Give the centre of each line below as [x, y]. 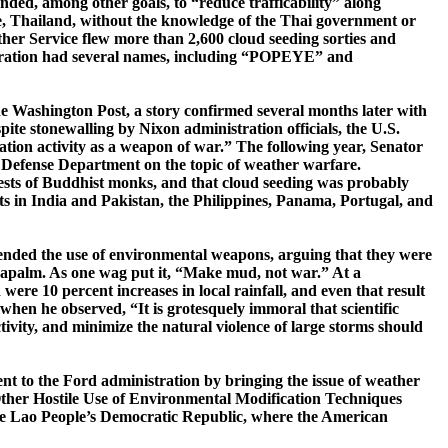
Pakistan [130, 201]
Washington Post [69, 111]
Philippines [230, 201]
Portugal [369, 201]
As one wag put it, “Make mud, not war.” [189, 273]
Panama [304, 201]
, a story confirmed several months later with [276, 111]
